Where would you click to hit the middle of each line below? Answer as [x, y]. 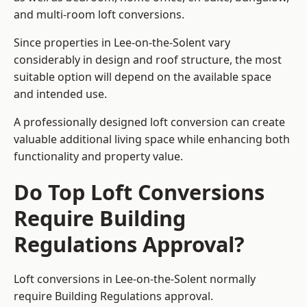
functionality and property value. [98, 157]
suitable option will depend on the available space [143, 77]
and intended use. [62, 94]
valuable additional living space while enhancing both [152, 139]
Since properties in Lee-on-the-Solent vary [122, 43]
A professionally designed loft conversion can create [149, 122]
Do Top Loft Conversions [139, 192]
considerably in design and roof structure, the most [148, 60]
